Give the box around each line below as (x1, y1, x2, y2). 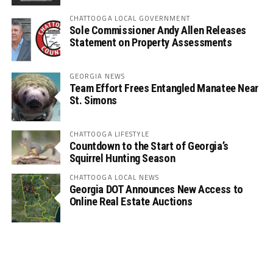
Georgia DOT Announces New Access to (69, 183, 243, 196)
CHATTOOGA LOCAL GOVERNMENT (69, 13, 190, 24)
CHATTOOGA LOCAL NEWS (69, 172, 160, 183)
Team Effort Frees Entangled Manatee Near (69, 82, 258, 95)
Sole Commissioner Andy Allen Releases (69, 24, 247, 37)
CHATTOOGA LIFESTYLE (69, 129, 149, 140)
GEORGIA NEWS (69, 71, 126, 82)
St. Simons (69, 94, 117, 107)
